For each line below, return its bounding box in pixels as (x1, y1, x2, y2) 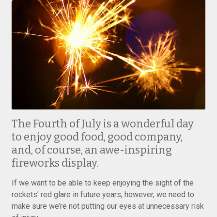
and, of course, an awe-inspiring (12, 143, 172, 156)
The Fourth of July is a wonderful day (12, 117, 194, 130)
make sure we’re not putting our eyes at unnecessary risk (12, 201, 204, 211)
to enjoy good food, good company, (12, 130, 183, 143)
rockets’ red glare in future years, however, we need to (12, 190, 194, 199)
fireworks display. (12, 156, 98, 170)
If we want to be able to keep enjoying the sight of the (12, 178, 194, 187)
